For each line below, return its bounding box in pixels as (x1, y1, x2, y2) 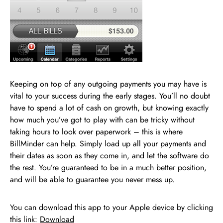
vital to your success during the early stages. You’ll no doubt (10, 90, 210, 102)
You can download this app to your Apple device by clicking (10, 201, 213, 213)
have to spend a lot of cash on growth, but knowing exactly (10, 102, 209, 113)
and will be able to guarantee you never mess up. (10, 173, 175, 185)
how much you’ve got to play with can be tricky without (10, 113, 195, 125)
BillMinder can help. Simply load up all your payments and (10, 137, 206, 149)
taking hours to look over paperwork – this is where (10, 125, 183, 137)
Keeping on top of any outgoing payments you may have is (10, 78, 207, 90)
